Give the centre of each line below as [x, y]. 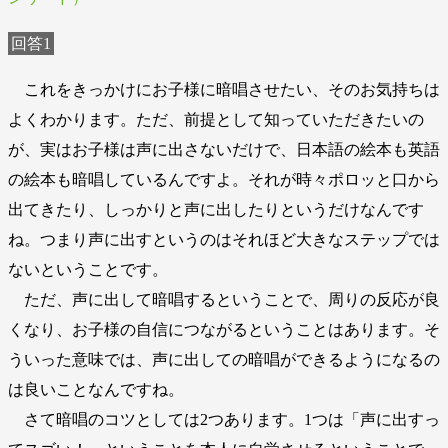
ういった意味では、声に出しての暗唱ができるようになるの [224, 359]
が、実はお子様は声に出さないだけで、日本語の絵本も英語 [224, 149]
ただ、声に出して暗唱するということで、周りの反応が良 [224, 299]
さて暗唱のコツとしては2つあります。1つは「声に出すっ [224, 419]
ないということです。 [88, 269]
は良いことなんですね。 [96, 389]
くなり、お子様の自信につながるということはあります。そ [224, 329]
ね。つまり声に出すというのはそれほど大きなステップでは [224, 239]
